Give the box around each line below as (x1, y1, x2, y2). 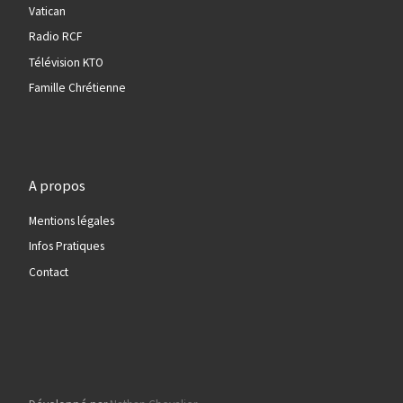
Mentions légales (28, 213, 114, 228)
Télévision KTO (28, 54, 103, 70)
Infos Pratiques (28, 238, 104, 255)
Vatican (28, 3, 66, 19)
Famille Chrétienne (28, 80, 126, 95)
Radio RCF (28, 29, 82, 45)
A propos (28, 175, 85, 194)
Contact (28, 264, 68, 280)
